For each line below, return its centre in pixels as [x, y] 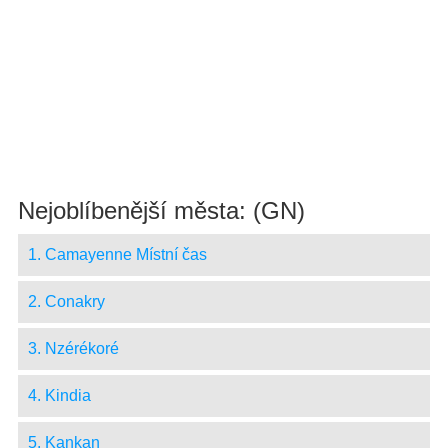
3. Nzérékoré [73, 348]
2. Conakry [66, 301]
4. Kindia [59, 395]
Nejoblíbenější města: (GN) [161, 210]
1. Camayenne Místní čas [117, 254]
